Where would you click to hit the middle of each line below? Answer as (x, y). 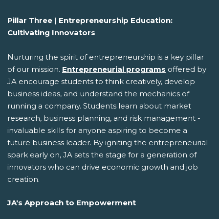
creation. (23, 179)
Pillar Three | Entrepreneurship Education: (90, 21)
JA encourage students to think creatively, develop (101, 82)
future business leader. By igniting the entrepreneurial (108, 143)
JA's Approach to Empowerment (72, 202)
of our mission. (35, 69)
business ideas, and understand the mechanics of (98, 94)
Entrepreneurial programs (114, 69)
